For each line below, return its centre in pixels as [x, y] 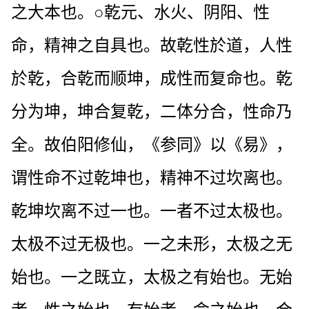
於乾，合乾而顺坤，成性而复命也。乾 [152, 78]
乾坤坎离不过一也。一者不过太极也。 [152, 211]
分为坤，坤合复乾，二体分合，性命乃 [152, 111]
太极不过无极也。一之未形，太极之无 [152, 244]
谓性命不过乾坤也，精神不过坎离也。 [152, 178]
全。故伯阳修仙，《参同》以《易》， [152, 144]
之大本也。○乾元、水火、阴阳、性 [140, 12]
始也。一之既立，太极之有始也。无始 [152, 277]
